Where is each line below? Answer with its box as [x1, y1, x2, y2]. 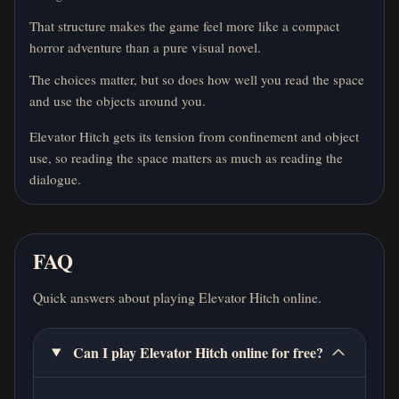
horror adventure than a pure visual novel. [29, 37, 261, 56]
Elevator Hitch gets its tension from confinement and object [29, 126, 359, 145]
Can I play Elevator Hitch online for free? [72, 341, 323, 362]
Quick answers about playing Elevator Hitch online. [33, 287, 322, 306]
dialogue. [29, 169, 81, 188]
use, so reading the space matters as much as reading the [29, 148, 343, 167]
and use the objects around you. [29, 91, 206, 110]
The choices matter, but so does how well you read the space [29, 69, 364, 88]
